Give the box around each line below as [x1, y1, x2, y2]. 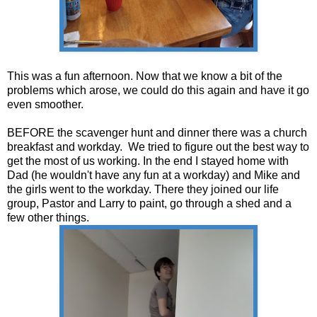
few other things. [7, 211, 92, 224]
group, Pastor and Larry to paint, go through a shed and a [7, 197, 292, 209]
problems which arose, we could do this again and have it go [7, 83, 309, 96]
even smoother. [7, 98, 86, 110]
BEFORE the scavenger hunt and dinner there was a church [7, 126, 307, 139]
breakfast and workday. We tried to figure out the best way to [7, 140, 309, 153]
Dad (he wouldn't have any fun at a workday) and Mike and [7, 168, 300, 181]
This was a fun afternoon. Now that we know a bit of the [7, 69, 282, 82]
